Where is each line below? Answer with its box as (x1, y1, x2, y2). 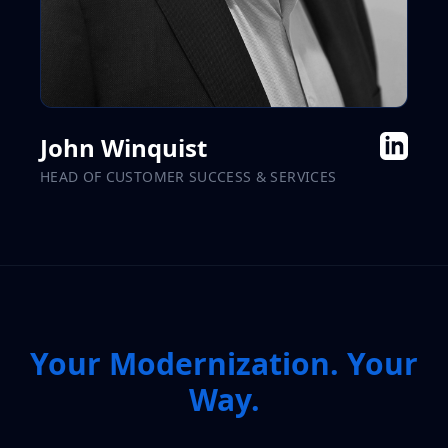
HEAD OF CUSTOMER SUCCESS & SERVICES (40, 167, 337, 187)
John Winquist (40, 131, 207, 165)
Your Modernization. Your (30, 343, 418, 385)
